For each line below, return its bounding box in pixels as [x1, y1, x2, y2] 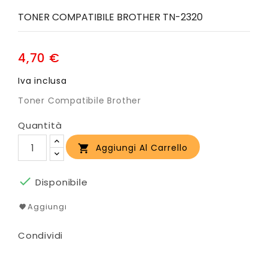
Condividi [18, 229, 63, 242]
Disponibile [32, 176, 88, 189]
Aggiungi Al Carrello [96, 142, 188, 154]
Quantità [18, 119, 62, 132]
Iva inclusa [18, 75, 67, 87]
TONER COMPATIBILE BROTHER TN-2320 [18, 10, 203, 25]
